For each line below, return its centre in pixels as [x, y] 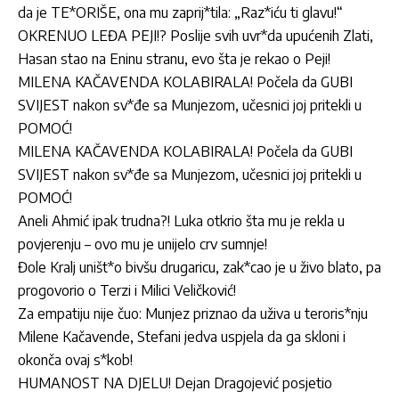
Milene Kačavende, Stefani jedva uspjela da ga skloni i [182, 336]
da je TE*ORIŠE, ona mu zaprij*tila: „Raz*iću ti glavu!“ [180, 12]
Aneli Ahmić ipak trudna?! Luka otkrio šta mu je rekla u [181, 220]
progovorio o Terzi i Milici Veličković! [127, 290]
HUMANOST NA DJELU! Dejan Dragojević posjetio [175, 383]
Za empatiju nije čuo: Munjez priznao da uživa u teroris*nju [193, 313]
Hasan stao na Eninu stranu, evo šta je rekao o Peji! [174, 58]
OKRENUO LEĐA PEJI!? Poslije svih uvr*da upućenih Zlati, [195, 35]
